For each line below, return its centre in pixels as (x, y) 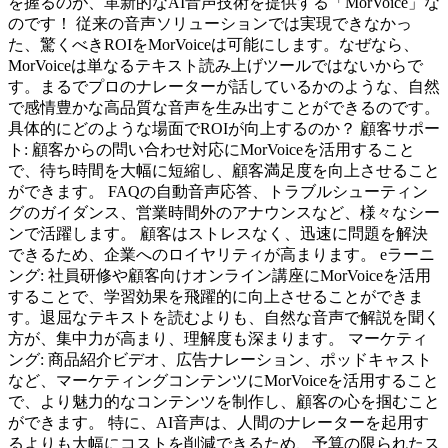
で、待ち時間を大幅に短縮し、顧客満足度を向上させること (224, 170)
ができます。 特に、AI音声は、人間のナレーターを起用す (218, 422)
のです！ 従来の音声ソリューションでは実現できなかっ (210, 23)
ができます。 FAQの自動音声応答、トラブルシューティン (218, 191)
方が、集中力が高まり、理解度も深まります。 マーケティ (218, 338)
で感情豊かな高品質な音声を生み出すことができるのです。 (224, 107)
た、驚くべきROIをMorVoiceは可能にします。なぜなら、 (213, 44)
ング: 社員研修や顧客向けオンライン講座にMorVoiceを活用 (219, 275)
